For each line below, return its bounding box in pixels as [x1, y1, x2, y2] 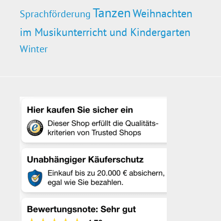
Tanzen [93, 4, 131, 21]
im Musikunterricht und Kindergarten [20, 24, 190, 39]
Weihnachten [133, 5, 192, 20]
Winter [20, 42, 48, 55]
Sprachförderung [20, 7, 91, 20]
